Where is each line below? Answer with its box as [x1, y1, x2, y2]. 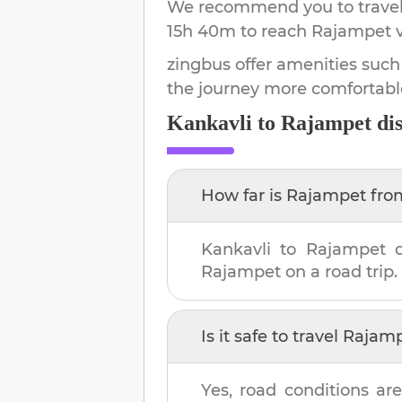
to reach [236, 21, 311, 41]
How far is [201, 185, 286, 205]
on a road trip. [285, 261, 398, 282]
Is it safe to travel [201, 326, 343, 346]
